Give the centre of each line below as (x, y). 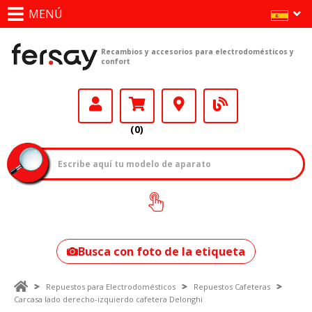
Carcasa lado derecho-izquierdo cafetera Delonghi (108, 299)
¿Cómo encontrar (156, 198)
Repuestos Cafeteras (232, 286)
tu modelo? (139, 214)
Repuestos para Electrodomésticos (111, 286)
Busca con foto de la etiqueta (162, 251)
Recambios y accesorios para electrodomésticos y (197, 52)
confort (115, 61)
